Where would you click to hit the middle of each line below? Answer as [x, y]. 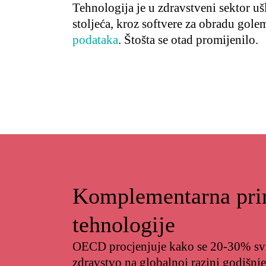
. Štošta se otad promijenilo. [188, 40]
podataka [95, 40]
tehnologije [124, 224]
